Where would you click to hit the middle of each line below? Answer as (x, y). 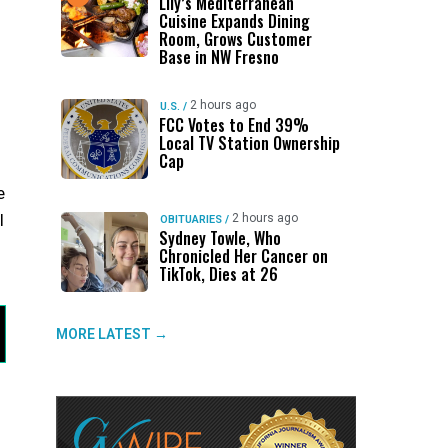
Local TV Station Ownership (249, 143)
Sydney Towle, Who (219, 238)
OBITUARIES (190, 219)
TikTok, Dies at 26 (218, 274)
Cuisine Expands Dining (234, 21)
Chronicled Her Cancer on (243, 256)
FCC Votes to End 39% (233, 125)
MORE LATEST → (112, 334)
